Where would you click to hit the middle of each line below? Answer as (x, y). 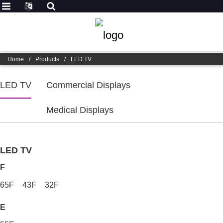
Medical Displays (80, 110)
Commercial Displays (88, 85)
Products (47, 59)
